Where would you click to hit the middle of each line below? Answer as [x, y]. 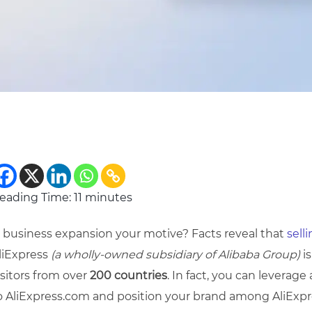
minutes [107, 197]
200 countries [128, 275]
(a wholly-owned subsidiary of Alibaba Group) [175, 255]
